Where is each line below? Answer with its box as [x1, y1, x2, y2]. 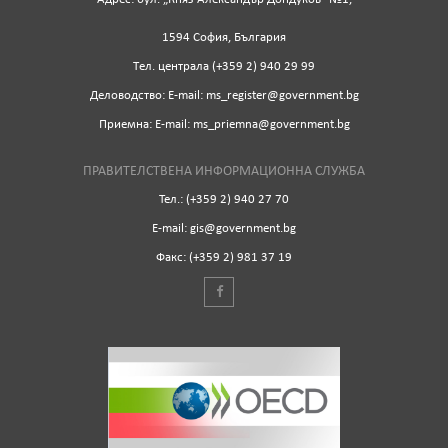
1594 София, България [162, 31, 286, 45]
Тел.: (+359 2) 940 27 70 [159, 193, 289, 207]
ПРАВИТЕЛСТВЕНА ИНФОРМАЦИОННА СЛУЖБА [83, 164, 365, 180]
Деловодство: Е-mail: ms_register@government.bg [89, 89, 359, 103]
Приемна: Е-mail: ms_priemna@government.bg [98, 118, 350, 132]
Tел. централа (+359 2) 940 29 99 [133, 60, 315, 74]
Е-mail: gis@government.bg [152, 222, 296, 236]
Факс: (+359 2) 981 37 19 [156, 251, 292, 265]
